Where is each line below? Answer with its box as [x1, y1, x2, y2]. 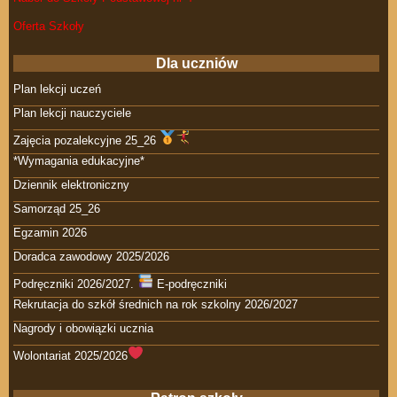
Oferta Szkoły [13, 19, 84, 33]
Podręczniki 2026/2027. [13, 276, 137, 291]
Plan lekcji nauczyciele [13, 105, 131, 120]
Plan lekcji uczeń [13, 82, 101, 96]
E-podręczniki [153, 276, 228, 291]
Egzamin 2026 [13, 225, 87, 239]
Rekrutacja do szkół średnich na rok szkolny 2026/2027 [13, 297, 298, 311]
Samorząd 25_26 [13, 201, 100, 215]
